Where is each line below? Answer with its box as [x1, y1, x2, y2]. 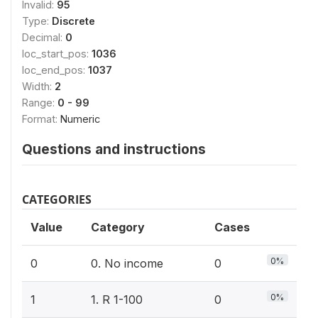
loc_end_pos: [22, 64, 88, 76]
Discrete [52, 15, 95, 27]
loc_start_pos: [22, 48, 92, 60]
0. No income [91, 256, 163, 270]
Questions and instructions [22, 141, 206, 158]
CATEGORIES [22, 192, 92, 207]
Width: [22, 80, 55, 92]
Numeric [60, 113, 100, 125]
